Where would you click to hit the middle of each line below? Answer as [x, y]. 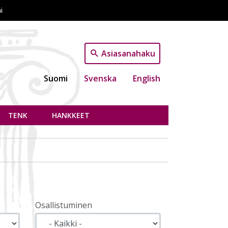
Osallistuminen [63, 205]
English [147, 78]
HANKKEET [71, 115]
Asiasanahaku [128, 53]
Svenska [100, 78]
